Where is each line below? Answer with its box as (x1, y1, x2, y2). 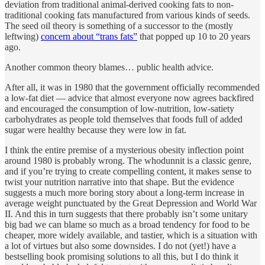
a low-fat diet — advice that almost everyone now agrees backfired (5, 92, 254, 103)
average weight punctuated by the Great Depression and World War (5, 198, 257, 208)
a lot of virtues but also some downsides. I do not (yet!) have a (5, 240, 236, 251)
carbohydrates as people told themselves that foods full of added (5, 114, 243, 124)
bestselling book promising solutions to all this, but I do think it (5, 251, 238, 261)
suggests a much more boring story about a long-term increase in (5, 187, 244, 198)
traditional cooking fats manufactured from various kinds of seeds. (5, 9, 250, 20)
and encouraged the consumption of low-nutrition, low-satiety (5, 103, 234, 114)
